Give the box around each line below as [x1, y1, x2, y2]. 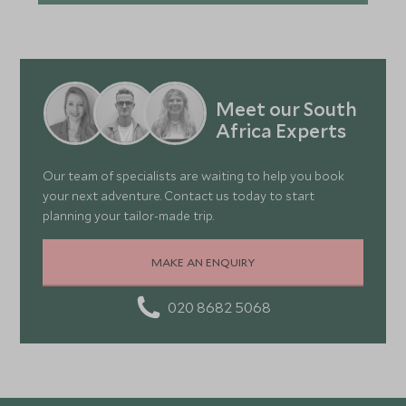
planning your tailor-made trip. [43, 208, 215, 224]
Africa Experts [215, 118, 346, 142]
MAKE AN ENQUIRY [151, 254, 255, 269]
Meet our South [215, 96, 357, 121]
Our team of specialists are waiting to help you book [43, 168, 345, 184]
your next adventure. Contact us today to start [43, 188, 315, 204]
